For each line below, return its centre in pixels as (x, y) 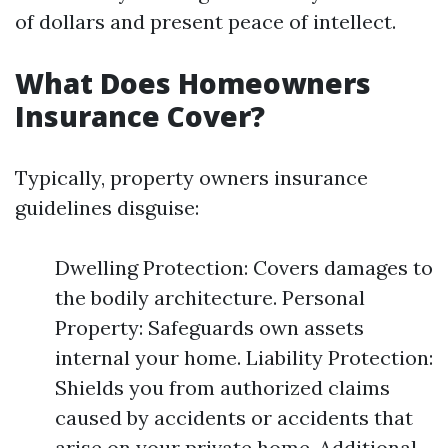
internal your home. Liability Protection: (244, 357)
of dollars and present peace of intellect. (205, 21)
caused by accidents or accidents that (234, 417)
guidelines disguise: (107, 207)
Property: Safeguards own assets (209, 327)
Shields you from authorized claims (222, 387)
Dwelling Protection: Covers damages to (244, 267)
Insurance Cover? (140, 116)
